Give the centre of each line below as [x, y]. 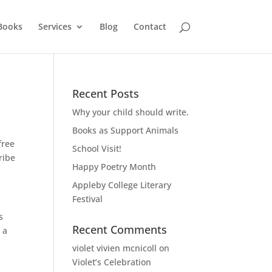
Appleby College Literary [122, 185]
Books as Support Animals [126, 130]
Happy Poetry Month [114, 167]
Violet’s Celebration [112, 262]
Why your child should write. [131, 112]
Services [55, 26]
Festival [88, 199]
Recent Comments [120, 229]
